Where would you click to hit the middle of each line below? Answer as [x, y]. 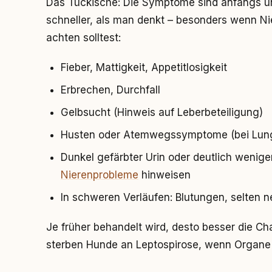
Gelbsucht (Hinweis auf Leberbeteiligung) [162, 112]
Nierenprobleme [100, 175]
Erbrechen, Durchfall [110, 90]
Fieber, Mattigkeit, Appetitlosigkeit [144, 67]
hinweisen [165, 175]
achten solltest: [83, 38]
